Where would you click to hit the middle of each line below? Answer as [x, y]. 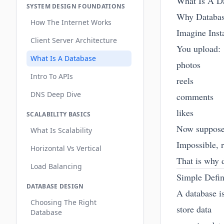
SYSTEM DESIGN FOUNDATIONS [76, 6]
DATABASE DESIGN [55, 186]
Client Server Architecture [74, 40]
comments [195, 96]
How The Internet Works [71, 22]
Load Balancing [56, 166]
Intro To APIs [52, 76]
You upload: [198, 48]
